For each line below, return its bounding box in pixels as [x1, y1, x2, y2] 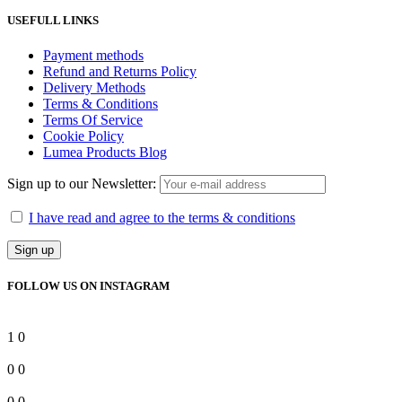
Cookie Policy [43, 127, 124, 144]
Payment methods [43, 47, 144, 63]
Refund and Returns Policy [43, 63, 197, 79]
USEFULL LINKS [7, 13, 99, 27]
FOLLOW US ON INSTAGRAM [7, 278, 170, 293]
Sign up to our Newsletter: [7, 175, 160, 191]
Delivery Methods [43, 79, 145, 95]
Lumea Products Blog [43, 144, 167, 160]
